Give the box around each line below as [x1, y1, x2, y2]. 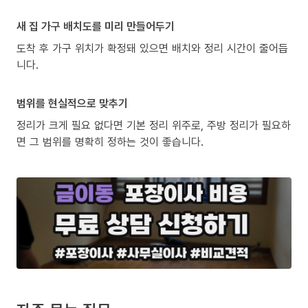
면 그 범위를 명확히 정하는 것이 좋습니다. [16, 133, 203, 149]
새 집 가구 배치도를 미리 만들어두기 [16, 18, 175, 34]
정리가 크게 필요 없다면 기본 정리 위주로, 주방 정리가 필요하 [16, 117, 291, 133]
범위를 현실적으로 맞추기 [16, 95, 128, 111]
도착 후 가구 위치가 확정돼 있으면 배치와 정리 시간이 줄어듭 [16, 40, 288, 56]
